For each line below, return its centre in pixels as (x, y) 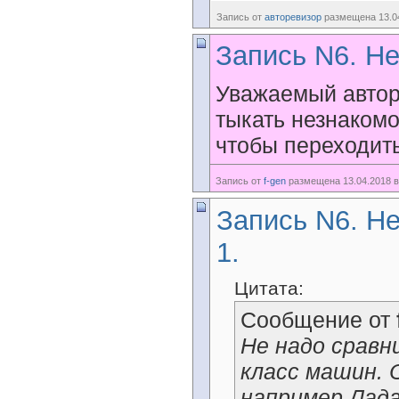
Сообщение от (318, 320)
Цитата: (269, 288)
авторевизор (293, 17)
